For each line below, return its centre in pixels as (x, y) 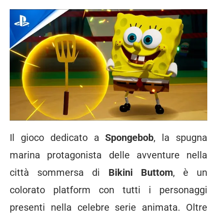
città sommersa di (59, 172)
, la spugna (181, 137)
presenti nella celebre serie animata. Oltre (108, 207)
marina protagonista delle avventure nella (108, 155)
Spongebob (130, 137)
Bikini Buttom (140, 172)
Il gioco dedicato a (58, 137)
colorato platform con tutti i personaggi (108, 190)
